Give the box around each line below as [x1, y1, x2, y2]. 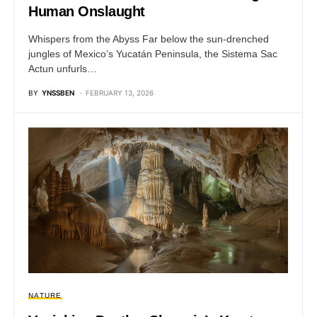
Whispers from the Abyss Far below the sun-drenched [28, 33, 269, 45]
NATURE [28, 292, 62, 299]
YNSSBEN [42, 88, 74, 98]
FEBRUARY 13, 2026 [86, 88, 154, 98]
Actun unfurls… [28, 63, 97, 75]
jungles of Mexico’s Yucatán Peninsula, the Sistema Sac [28, 48, 277, 60]
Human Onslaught [28, 4, 145, 20]
